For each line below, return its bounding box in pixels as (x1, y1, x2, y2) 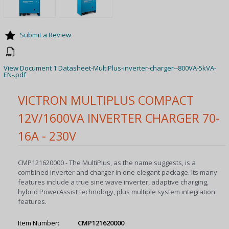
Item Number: (18, 218, 60, 227)
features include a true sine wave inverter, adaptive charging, (18, 177, 209, 187)
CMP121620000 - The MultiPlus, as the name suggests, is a (18, 157, 196, 167)
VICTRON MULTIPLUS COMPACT (18, 92, 194, 109)
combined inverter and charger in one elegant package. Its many (18, 167, 218, 177)
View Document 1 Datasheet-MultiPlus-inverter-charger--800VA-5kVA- (3, 63, 216, 73)
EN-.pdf (3, 70, 26, 80)
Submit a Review (20, 30, 71, 40)
